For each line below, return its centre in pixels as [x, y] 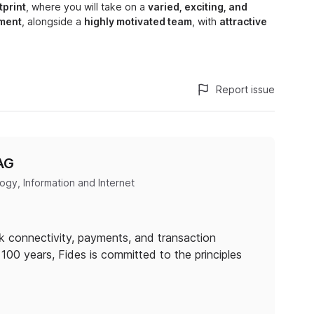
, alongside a [53, 21]
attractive [243, 21]
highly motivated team [138, 21]
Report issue [245, 89]
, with [206, 21]
